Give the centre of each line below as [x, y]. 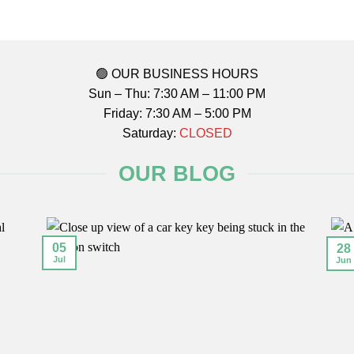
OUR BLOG [177, 174]
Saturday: [151, 134]
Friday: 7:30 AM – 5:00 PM [177, 114]
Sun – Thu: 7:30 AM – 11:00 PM [177, 94]
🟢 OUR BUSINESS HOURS [177, 74]
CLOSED [205, 134]
